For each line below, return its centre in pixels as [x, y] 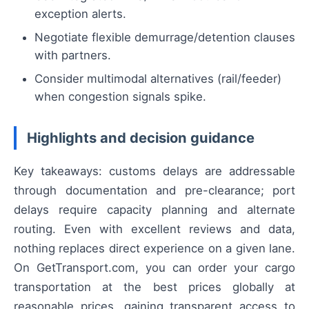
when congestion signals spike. [120, 97]
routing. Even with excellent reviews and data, [154, 229]
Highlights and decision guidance [141, 138]
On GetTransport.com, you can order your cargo [154, 267]
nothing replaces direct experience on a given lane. [154, 248]
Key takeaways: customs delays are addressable [154, 171]
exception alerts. [80, 14]
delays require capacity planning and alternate [154, 209]
